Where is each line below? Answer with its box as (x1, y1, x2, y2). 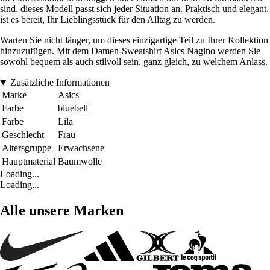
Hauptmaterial (2, 156, 55, 167)
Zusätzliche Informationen (10, 77, 110, 88)
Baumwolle (58, 156, 102, 167)
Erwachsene (58, 143, 104, 154)
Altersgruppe (2, 143, 51, 154)
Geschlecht (2, 130, 44, 140)
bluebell (58, 103, 88, 114)
